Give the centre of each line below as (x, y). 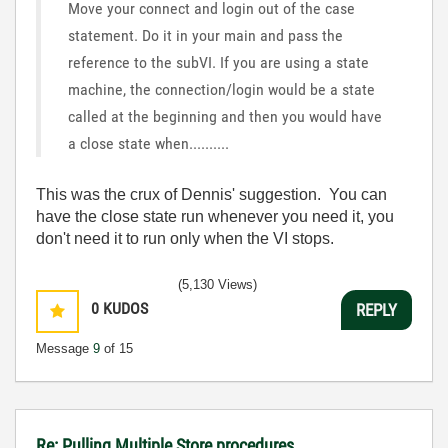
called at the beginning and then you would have (225, 116)
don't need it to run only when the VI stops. (185, 238)
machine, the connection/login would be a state (221, 89)
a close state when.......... (148, 143)
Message (64, 348)
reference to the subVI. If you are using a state (218, 62)
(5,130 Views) (217, 284)
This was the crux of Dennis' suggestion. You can (211, 194)
